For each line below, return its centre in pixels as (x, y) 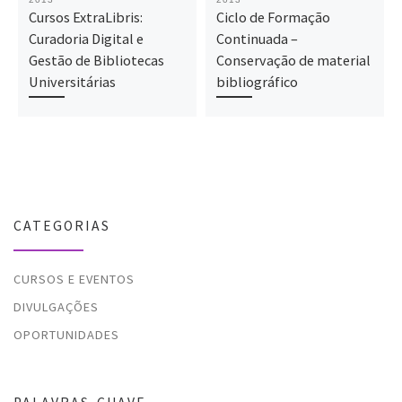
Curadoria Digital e (86, 38)
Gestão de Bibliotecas (96, 60)
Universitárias (72, 81)
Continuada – (257, 38)
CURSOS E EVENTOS (74, 279)
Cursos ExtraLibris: (85, 17)
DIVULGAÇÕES (56, 306)
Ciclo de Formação (273, 17)
